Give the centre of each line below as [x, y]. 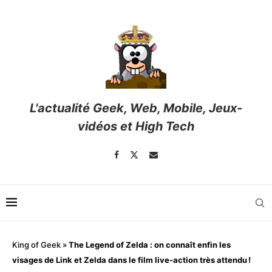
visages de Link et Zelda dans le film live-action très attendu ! [131, 260]
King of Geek [36, 245]
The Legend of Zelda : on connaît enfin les [150, 245]
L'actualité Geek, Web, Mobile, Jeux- [136, 108]
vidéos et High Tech [136, 127]
